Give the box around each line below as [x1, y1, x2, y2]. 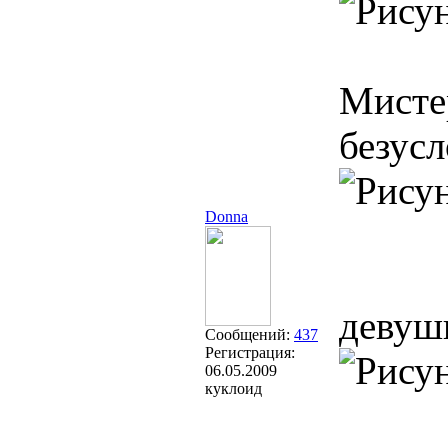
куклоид [205, 380, 262, 397]
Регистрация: [205, 344, 295, 361]
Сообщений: [205, 326, 294, 343]
